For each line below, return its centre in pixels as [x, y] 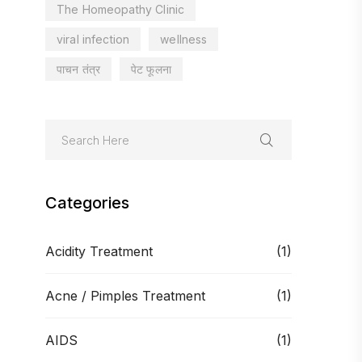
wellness [184, 39]
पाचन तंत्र [79, 69]
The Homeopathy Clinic [121, 9]
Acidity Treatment [99, 251]
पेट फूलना [151, 69]
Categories [87, 203]
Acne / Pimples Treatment [125, 296]
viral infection [93, 39]
